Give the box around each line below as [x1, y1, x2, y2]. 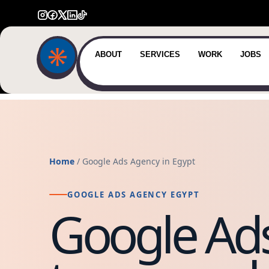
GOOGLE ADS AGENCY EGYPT [67, 189, 200, 200]
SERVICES [139, 50, 180, 59]
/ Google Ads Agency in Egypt [74, 156, 195, 168]
